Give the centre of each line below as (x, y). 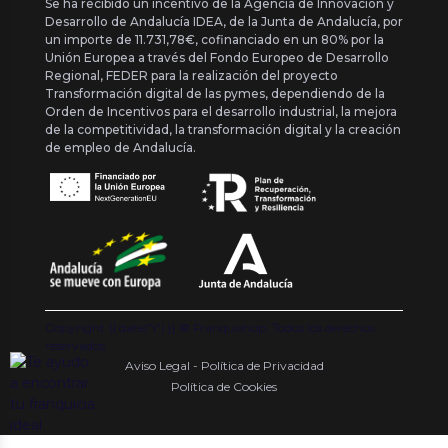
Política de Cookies (224, 386)
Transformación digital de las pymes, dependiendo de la (215, 93)
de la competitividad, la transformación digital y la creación (223, 129)
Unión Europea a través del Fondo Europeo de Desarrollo (217, 57)
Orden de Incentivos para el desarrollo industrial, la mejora (221, 111)
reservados (75, 345)
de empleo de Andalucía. (120, 147)
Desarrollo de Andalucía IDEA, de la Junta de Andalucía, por (224, 21)
